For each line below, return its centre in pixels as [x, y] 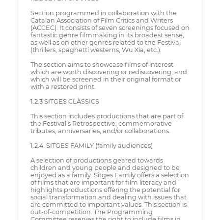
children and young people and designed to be [105, 168]
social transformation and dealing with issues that [108, 197]
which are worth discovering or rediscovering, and [109, 72]
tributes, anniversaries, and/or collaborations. [100, 131]
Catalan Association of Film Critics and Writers [101, 21]
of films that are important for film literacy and [103, 183]
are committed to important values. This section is [108, 205]
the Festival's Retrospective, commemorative [101, 124]
